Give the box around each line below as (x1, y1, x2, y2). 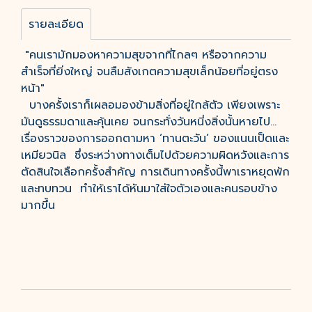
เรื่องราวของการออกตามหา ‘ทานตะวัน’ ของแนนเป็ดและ (21, 130, 289, 147)
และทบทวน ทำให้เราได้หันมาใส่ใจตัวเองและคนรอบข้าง (21, 180, 277, 197)
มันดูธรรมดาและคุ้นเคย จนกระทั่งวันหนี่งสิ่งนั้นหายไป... (21, 114, 276, 130)
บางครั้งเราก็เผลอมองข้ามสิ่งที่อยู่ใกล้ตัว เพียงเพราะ (21, 97, 280, 114)
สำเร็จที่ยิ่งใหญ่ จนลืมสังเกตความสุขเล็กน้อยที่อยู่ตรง (21, 63, 278, 80)
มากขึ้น (21, 197, 55, 214)
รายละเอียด (29, 16, 84, 33)
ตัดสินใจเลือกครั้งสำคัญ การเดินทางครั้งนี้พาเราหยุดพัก (21, 164, 290, 180)
